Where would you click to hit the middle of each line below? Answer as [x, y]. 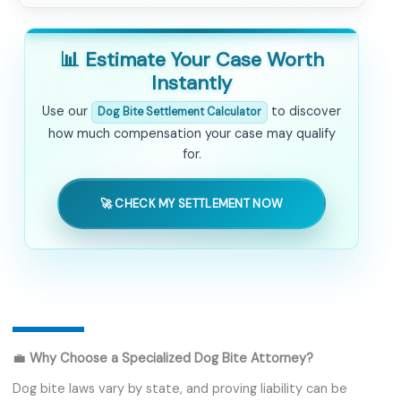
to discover [304, 112]
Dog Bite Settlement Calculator [179, 112]
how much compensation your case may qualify [192, 134]
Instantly [192, 83]
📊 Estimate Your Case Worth [192, 60]
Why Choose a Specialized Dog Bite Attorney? [171, 358]
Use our [67, 112]
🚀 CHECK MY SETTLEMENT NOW [192, 203]
